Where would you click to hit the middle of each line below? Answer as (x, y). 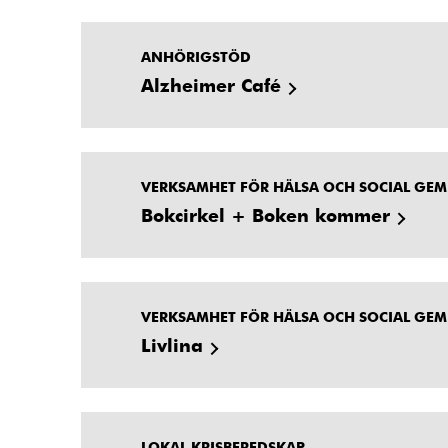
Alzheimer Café (211, 84)
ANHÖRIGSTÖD (196, 56)
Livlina (172, 344)
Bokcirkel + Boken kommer (265, 214)
